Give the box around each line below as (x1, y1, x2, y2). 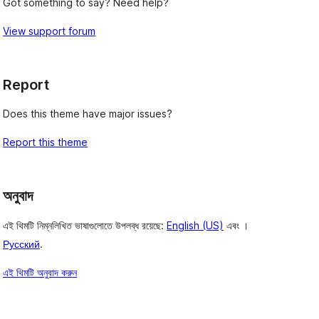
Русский (3, 238, 40, 251)
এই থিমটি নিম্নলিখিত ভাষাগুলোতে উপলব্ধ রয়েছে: (3, 219, 167, 232)
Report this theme (3, 136, 88, 149)
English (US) (167, 219, 224, 232)
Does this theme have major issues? (3, 108, 172, 120)
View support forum (3, 24, 95, 37)
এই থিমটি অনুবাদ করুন (3, 266, 77, 279)
